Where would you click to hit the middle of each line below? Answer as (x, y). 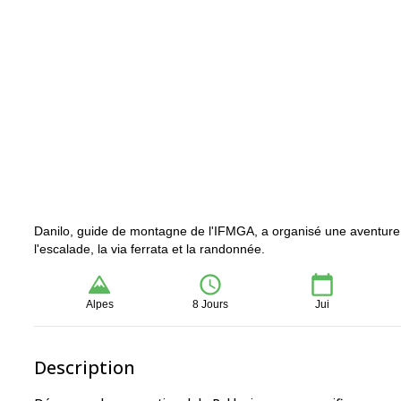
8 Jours (211, 304)
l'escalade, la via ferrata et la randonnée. (149, 249)
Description (85, 367)
